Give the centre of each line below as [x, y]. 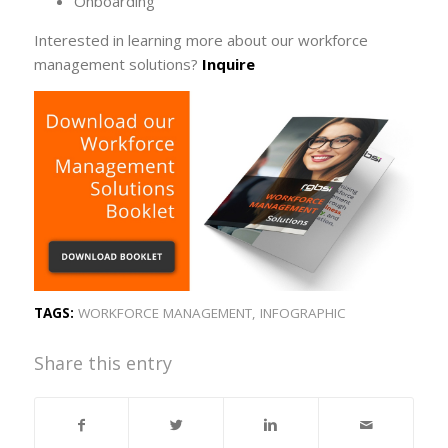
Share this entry [102, 363]
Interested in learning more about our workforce [200, 39]
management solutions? [115, 63]
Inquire [228, 63]
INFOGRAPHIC [302, 313]
